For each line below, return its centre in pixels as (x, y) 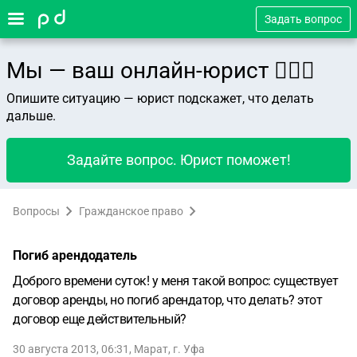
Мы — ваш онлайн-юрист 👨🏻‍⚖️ (161, 71)
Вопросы (36, 211)
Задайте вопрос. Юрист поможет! (178, 160)
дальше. (31, 116)
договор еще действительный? (100, 319)
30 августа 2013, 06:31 (71, 349)
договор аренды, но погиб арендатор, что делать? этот (167, 300)
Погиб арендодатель (75, 255)
